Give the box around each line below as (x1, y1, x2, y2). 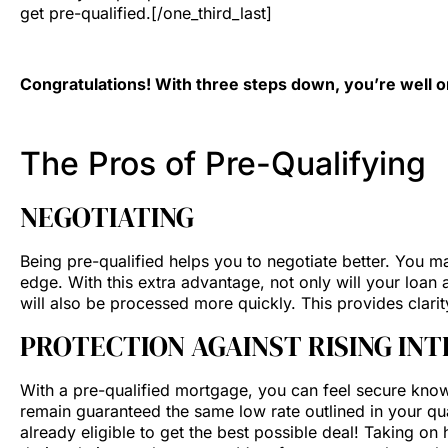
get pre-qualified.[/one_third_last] (20, 3, 272, 24)
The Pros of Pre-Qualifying (20, 143, 426, 183)
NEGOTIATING (20, 197, 194, 236)
